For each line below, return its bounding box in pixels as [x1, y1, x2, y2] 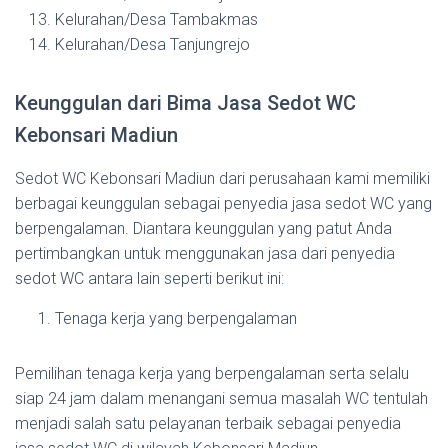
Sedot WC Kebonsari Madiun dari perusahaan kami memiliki [15, 169, 430, 188]
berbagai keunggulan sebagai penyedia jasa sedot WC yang [15, 194, 432, 213]
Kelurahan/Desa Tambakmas [55, 10, 258, 29]
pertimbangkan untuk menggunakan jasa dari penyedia [15, 244, 395, 263]
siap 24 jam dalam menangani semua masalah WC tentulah [15, 389, 428, 408]
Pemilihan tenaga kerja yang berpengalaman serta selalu [15, 364, 409, 383]
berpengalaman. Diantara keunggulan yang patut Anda [15, 219, 392, 238]
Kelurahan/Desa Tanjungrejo [55, 35, 250, 54]
